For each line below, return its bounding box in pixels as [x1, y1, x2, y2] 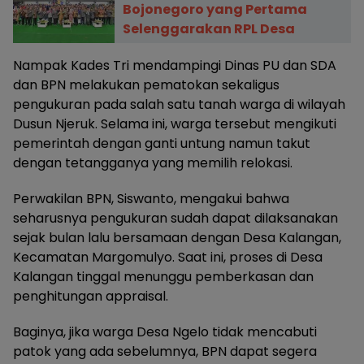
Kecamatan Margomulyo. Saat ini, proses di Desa [13, 248, 323, 267]
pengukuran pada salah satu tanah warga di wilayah [13, 95, 345, 115]
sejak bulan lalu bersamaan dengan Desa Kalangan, [13, 228, 341, 248]
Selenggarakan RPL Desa [122, 19, 295, 39]
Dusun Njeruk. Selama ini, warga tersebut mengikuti [13, 115, 336, 134]
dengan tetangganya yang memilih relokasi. [13, 154, 292, 173]
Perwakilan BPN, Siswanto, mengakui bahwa [13, 189, 289, 209]
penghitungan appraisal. [13, 287, 168, 306]
